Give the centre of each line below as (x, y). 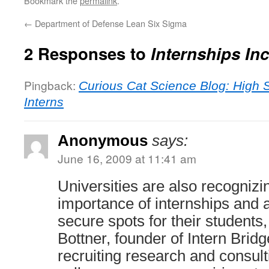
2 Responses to (87, 53)
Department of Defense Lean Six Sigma (110, 23)
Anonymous (103, 141)
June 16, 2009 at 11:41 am (127, 158)
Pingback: (51, 85)
